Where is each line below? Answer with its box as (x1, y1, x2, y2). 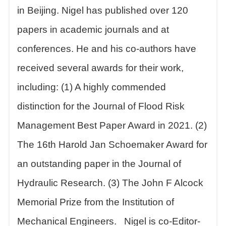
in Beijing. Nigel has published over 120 (17, 5, 189, 16)
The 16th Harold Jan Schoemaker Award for (17, 139, 208, 150)
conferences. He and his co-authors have (17, 43, 197, 54)
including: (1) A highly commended (17, 82, 166, 92)
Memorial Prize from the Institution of (17, 197, 175, 207)
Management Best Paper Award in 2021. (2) (17, 120, 207, 131)
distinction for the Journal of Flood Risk (17, 101, 185, 111)
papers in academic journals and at (17, 24, 169, 35)
